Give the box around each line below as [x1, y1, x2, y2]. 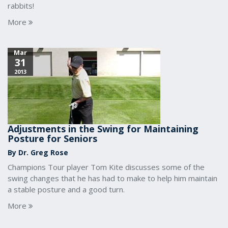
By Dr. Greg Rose [8, 148, 68, 157]
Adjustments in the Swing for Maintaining [8, 123, 198, 135]
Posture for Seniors [8, 132, 97, 145]
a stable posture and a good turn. [8, 184, 125, 194]
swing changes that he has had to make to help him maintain [8, 173, 217, 183]
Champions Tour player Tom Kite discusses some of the [8, 162, 205, 172]
